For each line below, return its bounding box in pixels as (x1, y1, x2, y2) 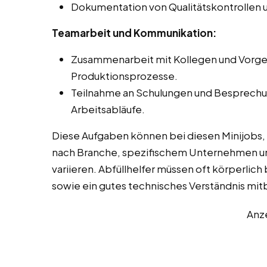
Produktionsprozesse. (71, 69, 178, 83)
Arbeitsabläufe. (71, 103, 145, 116)
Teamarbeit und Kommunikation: (52, 26, 216, 40)
